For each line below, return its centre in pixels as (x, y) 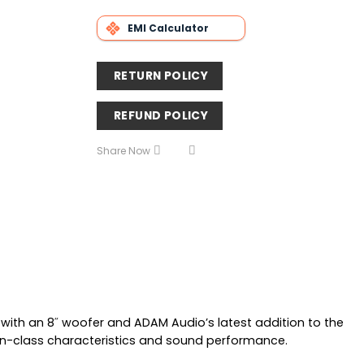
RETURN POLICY (161, 75)
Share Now (123, 151)
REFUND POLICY (161, 115)
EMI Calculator (168, 28)
